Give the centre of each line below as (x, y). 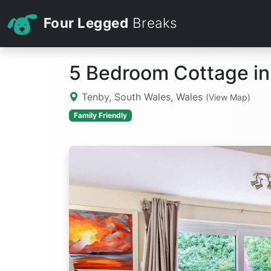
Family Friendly (100, 116)
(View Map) (228, 97)
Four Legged (86, 23)
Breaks (153, 23)
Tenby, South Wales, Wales (142, 97)
